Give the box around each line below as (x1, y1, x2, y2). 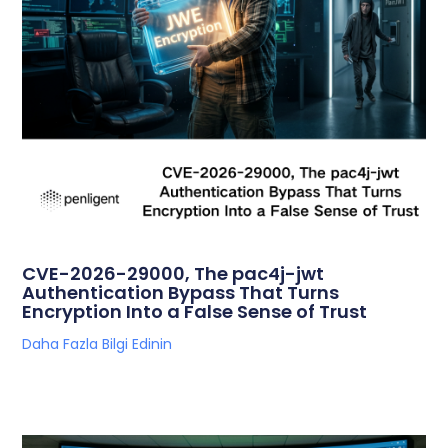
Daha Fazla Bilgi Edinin (22, 334, 173, 355)
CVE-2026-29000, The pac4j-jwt (22, 261, 325, 287)
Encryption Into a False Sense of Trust (22, 299, 368, 325)
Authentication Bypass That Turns (22, 280, 340, 306)
